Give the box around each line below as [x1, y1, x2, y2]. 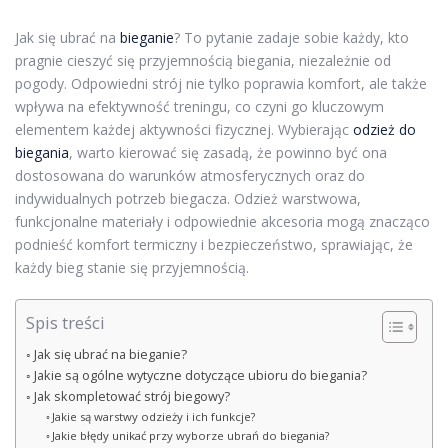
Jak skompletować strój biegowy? [33, 388, 230, 405]
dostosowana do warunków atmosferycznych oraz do [15, 166, 365, 185]
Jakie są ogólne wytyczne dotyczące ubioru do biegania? [33, 367, 367, 384]
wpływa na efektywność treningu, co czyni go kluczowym [15, 97, 384, 116]
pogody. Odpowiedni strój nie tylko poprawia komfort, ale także [15, 74, 427, 93]
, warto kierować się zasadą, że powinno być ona [69, 143, 387, 162]
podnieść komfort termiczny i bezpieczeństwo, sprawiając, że [15, 235, 413, 254]
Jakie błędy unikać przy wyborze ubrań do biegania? [52, 428, 330, 443]
